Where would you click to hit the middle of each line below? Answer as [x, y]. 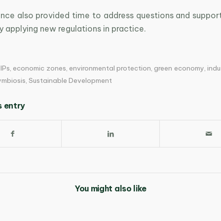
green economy [179, 68]
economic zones [39, 68]
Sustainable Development [70, 80]
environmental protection [110, 68]
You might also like [110, 188]
